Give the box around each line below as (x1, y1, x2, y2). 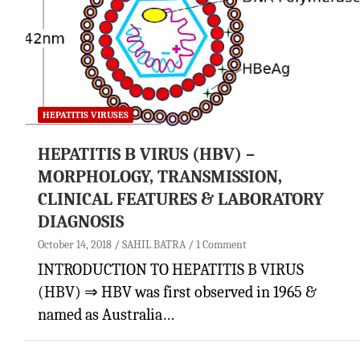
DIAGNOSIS (38, 211, 124, 232)
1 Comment (196, 237, 247, 252)
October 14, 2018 (38, 237, 112, 252)
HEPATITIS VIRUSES (43, 108, 129, 121)
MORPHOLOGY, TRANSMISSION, (38, 166, 282, 187)
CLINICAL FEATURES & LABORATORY (38, 188, 324, 210)
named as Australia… (38, 305, 174, 324)
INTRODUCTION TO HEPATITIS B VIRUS (38, 260, 304, 279)
